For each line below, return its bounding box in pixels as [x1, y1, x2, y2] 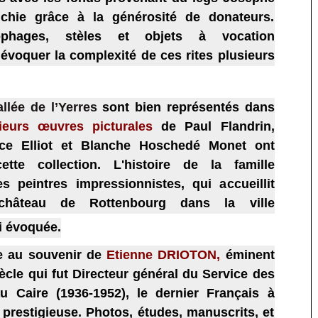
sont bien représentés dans [102, 99, 275, 114]
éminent [225, 247, 275, 262]
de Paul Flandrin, [153, 119, 275, 133]
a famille [214, 157, 275, 172]
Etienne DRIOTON [106, 247, 217, 262]
